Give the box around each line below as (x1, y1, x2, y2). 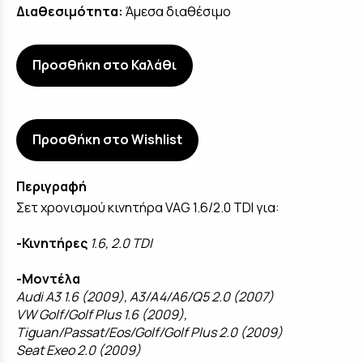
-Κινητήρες (16, 234, 88, 253)
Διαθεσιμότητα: (16, 2, 123, 21)
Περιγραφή (16, 177, 87, 196)
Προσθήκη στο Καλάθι (32, 56, 177, 75)
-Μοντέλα (16, 270, 80, 288)
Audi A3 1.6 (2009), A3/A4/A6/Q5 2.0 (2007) (16, 288, 274, 306)
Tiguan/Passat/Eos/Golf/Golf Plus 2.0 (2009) (16, 323, 283, 342)
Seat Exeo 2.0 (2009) (16, 341, 141, 360)
